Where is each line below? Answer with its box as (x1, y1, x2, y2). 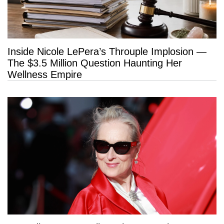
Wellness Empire (7, 69, 82, 80)
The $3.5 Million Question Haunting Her (7, 57, 182, 69)
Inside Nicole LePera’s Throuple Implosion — (7, 46, 206, 57)
